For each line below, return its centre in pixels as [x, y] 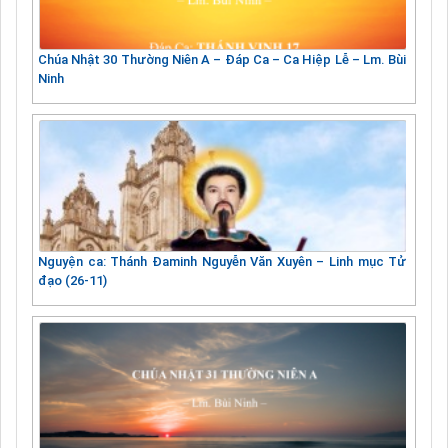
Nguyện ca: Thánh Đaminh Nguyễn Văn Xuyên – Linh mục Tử [222, 261]
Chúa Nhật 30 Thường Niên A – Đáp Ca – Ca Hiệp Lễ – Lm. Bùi [222, 59]
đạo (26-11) [72, 280]
